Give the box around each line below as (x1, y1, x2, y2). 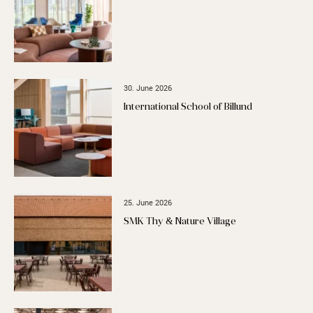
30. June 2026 (124, 82, 173, 93)
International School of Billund (124, 102, 253, 112)
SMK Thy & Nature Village (124, 217, 237, 227)
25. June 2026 (124, 197, 173, 208)
